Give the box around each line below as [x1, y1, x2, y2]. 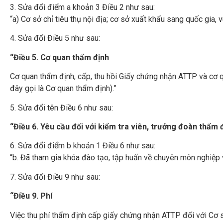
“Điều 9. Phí [10, 191, 52, 201]
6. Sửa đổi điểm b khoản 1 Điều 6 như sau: [10, 141, 155, 151]
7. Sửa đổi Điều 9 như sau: [10, 172, 100, 182]
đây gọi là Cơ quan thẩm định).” [10, 84, 116, 94]
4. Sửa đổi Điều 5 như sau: [10, 33, 100, 43]
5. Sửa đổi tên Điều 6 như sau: [10, 103, 113, 112]
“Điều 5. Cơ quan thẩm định [10, 52, 109, 62]
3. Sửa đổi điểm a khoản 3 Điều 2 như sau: [10, 2, 155, 12]
